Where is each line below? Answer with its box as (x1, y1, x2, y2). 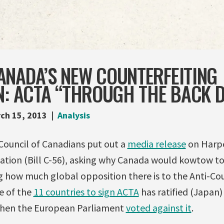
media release (127, 137, 186, 150)
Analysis (57, 109, 90, 121)
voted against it (125, 201, 191, 214)
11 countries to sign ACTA (33, 185, 139, 198)
